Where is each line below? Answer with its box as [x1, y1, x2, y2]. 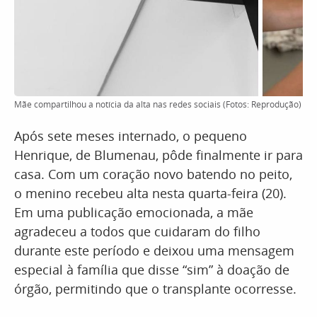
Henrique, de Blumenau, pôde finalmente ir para [14, 146, 303, 163]
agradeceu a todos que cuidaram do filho [14, 223, 260, 240]
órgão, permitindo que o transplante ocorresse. [14, 280, 296, 297]
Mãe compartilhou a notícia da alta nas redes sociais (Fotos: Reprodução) [14, 98, 301, 110]
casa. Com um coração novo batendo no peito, [14, 166, 292, 183]
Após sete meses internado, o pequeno [14, 127, 247, 144]
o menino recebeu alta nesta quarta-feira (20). [14, 185, 287, 202]
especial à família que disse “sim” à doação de [14, 261, 289, 278]
